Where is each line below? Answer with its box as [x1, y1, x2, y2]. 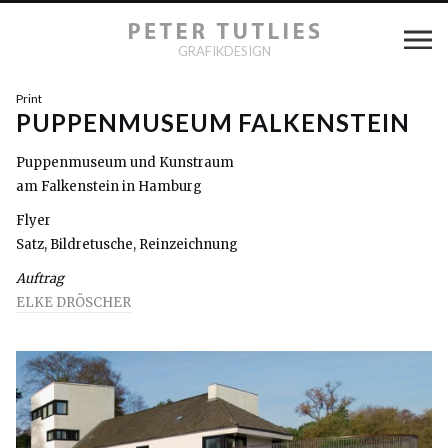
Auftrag [16, 270, 64, 287]
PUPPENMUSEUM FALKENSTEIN [16, 108, 411, 137]
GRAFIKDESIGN [177, 43, 271, 59]
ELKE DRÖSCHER [16, 294, 131, 311]
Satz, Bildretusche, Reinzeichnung [16, 236, 238, 253]
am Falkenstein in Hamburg [16, 178, 202, 195]
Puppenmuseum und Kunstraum [16, 154, 234, 171]
